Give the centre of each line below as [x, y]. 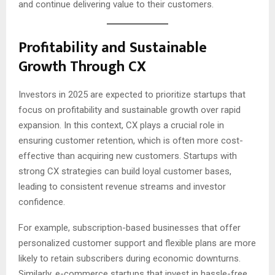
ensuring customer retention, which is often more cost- [131, 140]
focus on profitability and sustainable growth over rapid [130, 110]
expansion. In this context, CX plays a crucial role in [121, 125]
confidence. [42, 202]
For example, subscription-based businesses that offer [130, 227]
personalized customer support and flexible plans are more [137, 243]
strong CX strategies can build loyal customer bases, [125, 171]
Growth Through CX [82, 67]
